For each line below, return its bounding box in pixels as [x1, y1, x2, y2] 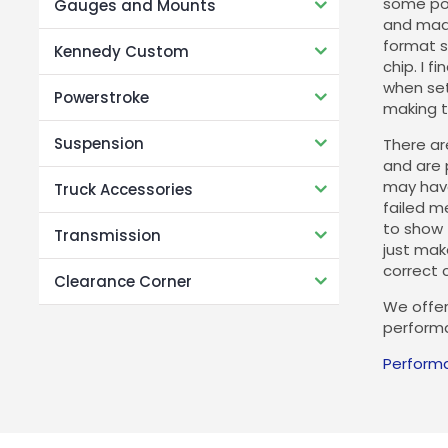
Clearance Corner [53, 270, 192, 292]
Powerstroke [53, 86, 149, 108]
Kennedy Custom [53, 40, 189, 62]
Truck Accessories [53, 178, 193, 200]
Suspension [53, 132, 144, 154]
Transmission [53, 224, 161, 246]
